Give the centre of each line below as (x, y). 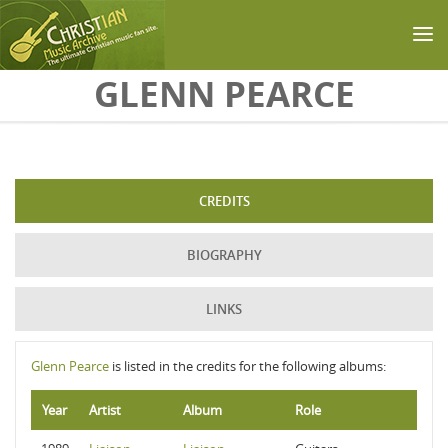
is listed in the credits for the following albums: (247, 366)
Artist (105, 410)
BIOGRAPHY (224, 255)
